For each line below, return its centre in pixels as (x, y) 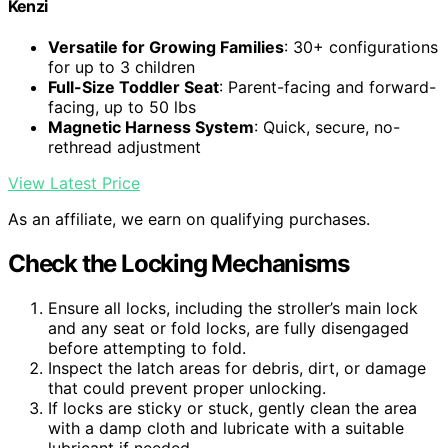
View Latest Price (74, 183)
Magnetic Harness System (151, 127)
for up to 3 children (121, 67)
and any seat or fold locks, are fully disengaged (228, 328)
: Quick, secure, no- (327, 127)
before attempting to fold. (147, 348)
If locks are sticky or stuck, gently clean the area (232, 408)
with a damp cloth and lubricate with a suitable (226, 428)
